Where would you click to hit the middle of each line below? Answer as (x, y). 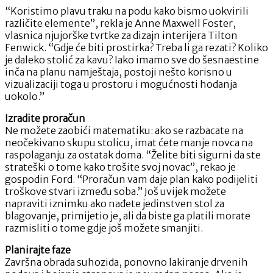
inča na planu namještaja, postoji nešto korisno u (119, 72)
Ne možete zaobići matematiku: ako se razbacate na (124, 130)
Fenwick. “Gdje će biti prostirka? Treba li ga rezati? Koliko (136, 47)
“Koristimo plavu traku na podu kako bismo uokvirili (127, 11)
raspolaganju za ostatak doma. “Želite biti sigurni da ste (133, 154)
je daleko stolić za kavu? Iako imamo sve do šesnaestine (132, 59)
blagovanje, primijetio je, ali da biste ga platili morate (128, 215)
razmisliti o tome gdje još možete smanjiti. (104, 228)
